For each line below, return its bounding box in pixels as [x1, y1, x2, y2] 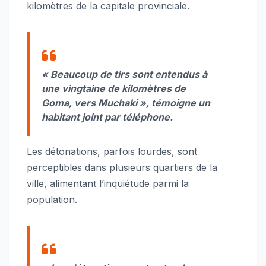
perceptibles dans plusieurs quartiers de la [27, 161, 217, 173]
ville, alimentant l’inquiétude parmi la [27, 177, 189, 189]
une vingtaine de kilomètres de [42, 83, 186, 95]
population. [27, 193, 77, 205]
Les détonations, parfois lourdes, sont [27, 145, 197, 157]
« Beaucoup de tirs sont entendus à [42, 68, 207, 81]
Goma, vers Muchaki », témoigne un [42, 97, 210, 109]
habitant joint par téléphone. [42, 111, 173, 123]
